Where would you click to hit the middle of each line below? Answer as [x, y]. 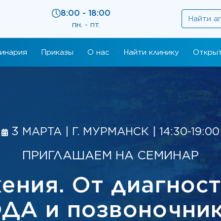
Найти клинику [151, 52]
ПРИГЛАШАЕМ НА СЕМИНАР [110, 155]
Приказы [57, 52]
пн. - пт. [86, 24]
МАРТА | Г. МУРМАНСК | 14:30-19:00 [121, 131]
